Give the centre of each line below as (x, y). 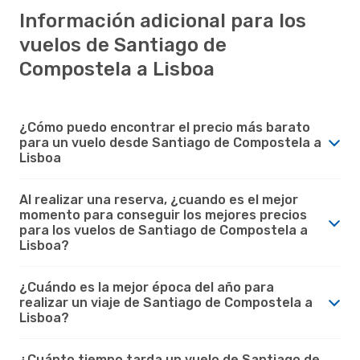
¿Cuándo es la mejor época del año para (147, 287)
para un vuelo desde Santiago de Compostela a (170, 142)
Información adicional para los (163, 20)
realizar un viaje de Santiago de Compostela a (166, 302)
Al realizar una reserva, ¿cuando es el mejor (159, 199)
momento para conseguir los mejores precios (163, 215)
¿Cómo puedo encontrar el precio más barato (165, 127)
